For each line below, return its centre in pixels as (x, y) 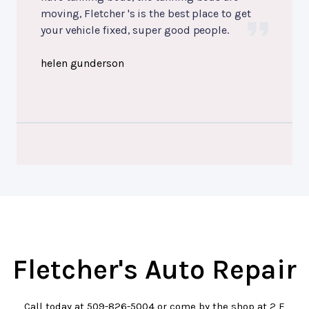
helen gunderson (82, 63)
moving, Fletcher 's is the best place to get (146, 14)
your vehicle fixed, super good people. (135, 30)
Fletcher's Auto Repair (154, 270)
